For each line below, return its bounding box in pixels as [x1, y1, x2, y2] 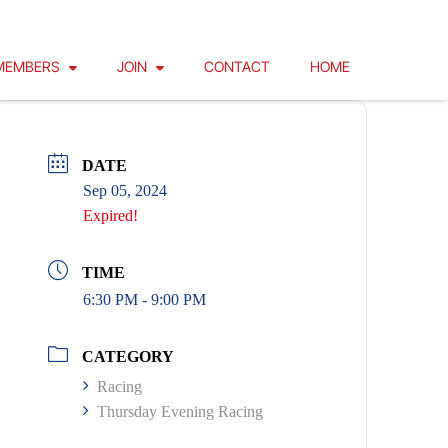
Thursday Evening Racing [97, 403, 264, 420]
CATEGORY [82, 348, 175, 365]
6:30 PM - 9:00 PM [83, 291, 207, 308]
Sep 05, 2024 [83, 182, 168, 199]
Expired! [83, 207, 139, 224]
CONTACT [204, 58, 271, 75]
